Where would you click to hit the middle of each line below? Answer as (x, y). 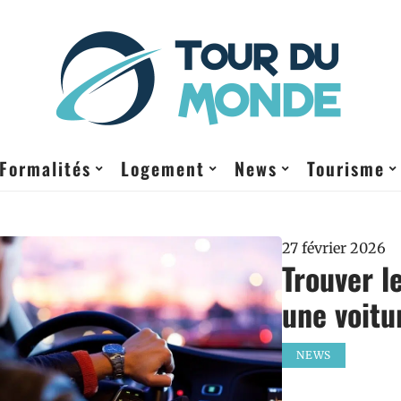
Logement (163, 168)
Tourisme (346, 168)
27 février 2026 (334, 248)
